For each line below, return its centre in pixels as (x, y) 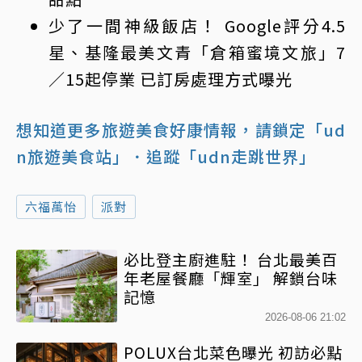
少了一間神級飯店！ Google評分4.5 (197, 26)
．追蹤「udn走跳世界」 (223, 157)
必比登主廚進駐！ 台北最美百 (231, 259)
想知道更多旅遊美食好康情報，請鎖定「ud (181, 130)
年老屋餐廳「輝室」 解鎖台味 (231, 278)
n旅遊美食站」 (73, 157)
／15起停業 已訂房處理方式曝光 (170, 79)
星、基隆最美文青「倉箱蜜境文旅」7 (197, 53)
